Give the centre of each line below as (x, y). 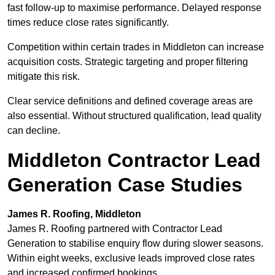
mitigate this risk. (44, 77)
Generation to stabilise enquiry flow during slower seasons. (135, 244)
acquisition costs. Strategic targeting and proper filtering (128, 62)
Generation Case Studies (125, 185)
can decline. (34, 131)
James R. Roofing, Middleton (74, 214)
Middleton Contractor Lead (134, 161)
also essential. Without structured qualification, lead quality (134, 116)
